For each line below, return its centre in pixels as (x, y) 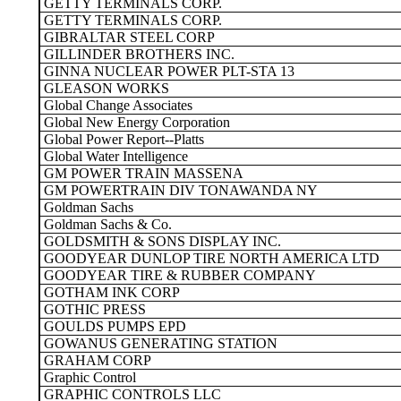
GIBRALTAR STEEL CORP (128, 37)
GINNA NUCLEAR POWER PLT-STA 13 (167, 71)
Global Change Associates (116, 105)
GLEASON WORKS (105, 88)
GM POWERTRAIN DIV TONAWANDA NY (179, 190)
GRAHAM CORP (96, 360)
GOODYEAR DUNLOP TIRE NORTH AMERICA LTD (210, 258)
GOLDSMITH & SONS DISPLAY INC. (161, 241)
